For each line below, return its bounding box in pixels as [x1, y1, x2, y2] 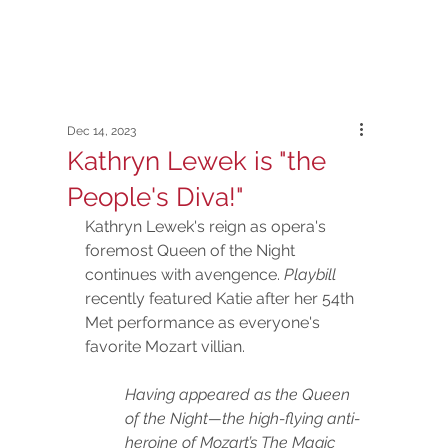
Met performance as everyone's [85, 312, 325, 332]
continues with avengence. [85, 264, 285, 284]
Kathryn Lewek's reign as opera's [85, 216, 331, 236]
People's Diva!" [67, 181, 245, 212]
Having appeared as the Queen [125, 384, 355, 404]
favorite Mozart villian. [85, 336, 254, 356]
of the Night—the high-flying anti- [125, 408, 361, 428]
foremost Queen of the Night [85, 240, 300, 260]
